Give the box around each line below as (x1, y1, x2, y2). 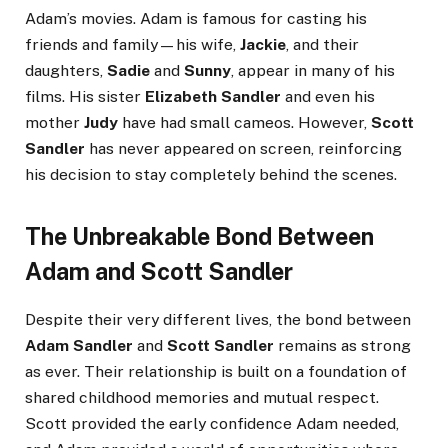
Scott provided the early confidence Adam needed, (25, 413, 399, 433)
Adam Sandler (25, 335, 133, 355)
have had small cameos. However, (118, 112, 371, 132)
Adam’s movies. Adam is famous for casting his (25, 8, 367, 28)
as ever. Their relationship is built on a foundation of (25, 361, 407, 381)
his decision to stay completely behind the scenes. (25, 164, 397, 184)
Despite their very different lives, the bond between (25, 309, 411, 329)
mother (25, 112, 84, 132)
